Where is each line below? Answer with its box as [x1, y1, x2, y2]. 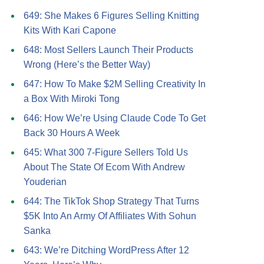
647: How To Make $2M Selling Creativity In [24, 79, 206, 89]
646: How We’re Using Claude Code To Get [24, 113, 206, 123]
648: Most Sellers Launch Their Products [24, 45, 193, 55]
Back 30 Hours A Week [24, 128, 120, 138]
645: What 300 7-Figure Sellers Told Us [24, 147, 188, 157]
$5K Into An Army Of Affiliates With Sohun [24, 211, 196, 221]
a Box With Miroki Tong [24, 94, 120, 104]
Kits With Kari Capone [24, 25, 116, 35]
